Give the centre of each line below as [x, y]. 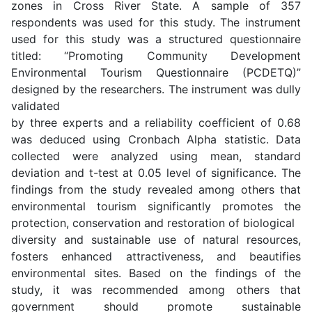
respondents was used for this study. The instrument [156, 22]
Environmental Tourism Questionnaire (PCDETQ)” [156, 72]
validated [36, 106]
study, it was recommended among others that [156, 289]
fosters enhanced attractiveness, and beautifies [156, 256]
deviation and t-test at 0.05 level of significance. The [156, 172]
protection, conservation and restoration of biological [153, 223]
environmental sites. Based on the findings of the [156, 273]
